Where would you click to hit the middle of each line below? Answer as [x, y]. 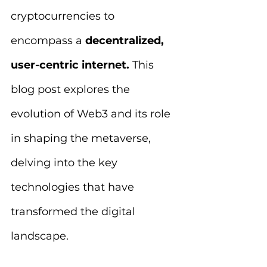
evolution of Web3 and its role [92, 114]
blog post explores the [72, 89]
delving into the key [66, 163]
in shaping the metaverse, [82, 138]
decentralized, [126, 41]
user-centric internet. [70, 65]
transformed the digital [74, 212]
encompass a [48, 41]
